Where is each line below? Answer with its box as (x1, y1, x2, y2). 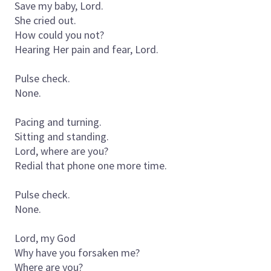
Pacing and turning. (15, 114, 102, 129)
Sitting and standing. (15, 129, 109, 143)
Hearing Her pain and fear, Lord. (15, 42, 158, 56)
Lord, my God (15, 230, 76, 245)
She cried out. (15, 13, 76, 27)
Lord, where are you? (15, 143, 108, 158)
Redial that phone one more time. (15, 158, 167, 172)
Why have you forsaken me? (15, 245, 140, 260)
